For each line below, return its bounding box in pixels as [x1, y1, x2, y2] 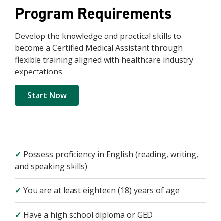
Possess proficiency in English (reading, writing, [21, 149, 198, 160]
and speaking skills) [15, 161, 87, 172]
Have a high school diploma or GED [21, 209, 153, 220]
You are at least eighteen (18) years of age [21, 185, 180, 196]
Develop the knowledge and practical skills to [15, 31, 181, 41]
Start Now [27, 90, 67, 101]
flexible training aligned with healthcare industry [15, 54, 193, 65]
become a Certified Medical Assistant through [15, 42, 183, 53]
